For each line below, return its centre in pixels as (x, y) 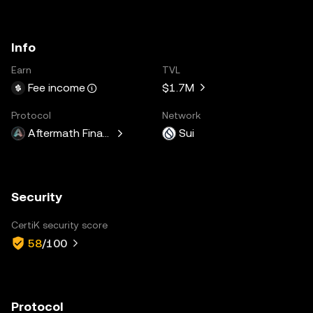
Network (181, 115)
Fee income (57, 88)
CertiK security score (59, 225)
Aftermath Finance (75, 133)
